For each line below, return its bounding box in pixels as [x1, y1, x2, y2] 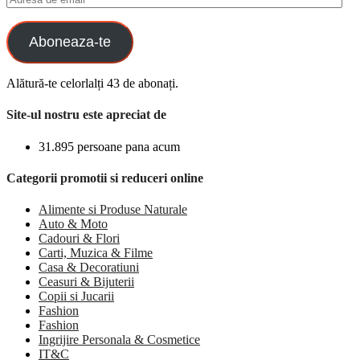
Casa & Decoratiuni [39, 260, 139, 275]
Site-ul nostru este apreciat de [6, 108, 166, 122]
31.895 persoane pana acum [39, 139, 180, 153]
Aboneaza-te [28, 34, 111, 51]
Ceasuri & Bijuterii [39, 275, 134, 289]
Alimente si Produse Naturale [39, 202, 187, 217]
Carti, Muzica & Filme [39, 246, 153, 260]
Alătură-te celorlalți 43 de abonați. [6, 76, 178, 91]
